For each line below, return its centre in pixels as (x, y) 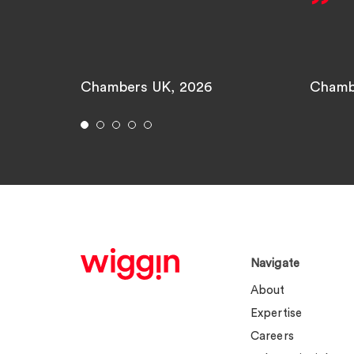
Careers (272, 337)
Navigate (275, 264)
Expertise (276, 314)
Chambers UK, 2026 (147, 87)
